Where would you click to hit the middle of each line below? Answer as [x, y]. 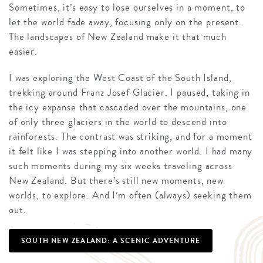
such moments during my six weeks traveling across [121, 166]
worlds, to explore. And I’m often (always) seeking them [130, 195]
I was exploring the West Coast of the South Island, [120, 77]
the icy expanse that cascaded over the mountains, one [128, 107]
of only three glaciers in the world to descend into [118, 122]
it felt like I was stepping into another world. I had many [131, 151]
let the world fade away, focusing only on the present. [125, 22]
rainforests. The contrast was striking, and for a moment [131, 136]
